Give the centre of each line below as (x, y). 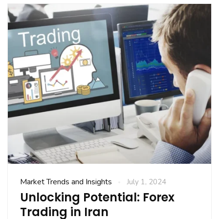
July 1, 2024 (146, 182)
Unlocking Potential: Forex (97, 197)
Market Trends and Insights (66, 182)
